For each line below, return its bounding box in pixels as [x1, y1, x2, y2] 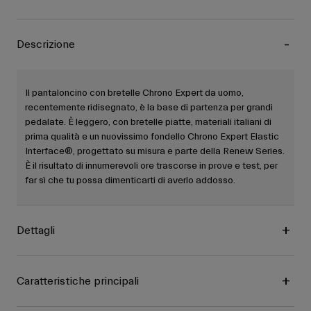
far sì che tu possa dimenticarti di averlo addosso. [25, 175, 235, 187]
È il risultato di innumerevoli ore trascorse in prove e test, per [25, 160, 278, 172]
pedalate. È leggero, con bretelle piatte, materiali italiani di [25, 117, 271, 128]
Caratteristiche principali [17, 275, 139, 288]
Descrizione [17, 38, 75, 51]
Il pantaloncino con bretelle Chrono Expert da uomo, [25, 87, 244, 99]
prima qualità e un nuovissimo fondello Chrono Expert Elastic [25, 131, 279, 143]
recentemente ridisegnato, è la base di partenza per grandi [25, 102, 273, 114]
